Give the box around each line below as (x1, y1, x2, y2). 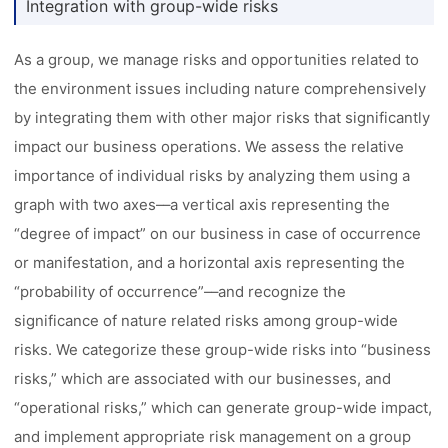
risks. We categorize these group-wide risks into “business (14, 340, 432, 359)
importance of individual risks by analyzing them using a (14, 166, 411, 185)
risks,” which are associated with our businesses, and (14, 369, 392, 388)
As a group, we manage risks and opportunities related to (14, 50, 420, 69)
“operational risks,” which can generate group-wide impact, (14, 398, 433, 417)
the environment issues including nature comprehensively (14, 79, 427, 98)
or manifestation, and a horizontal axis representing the (14, 253, 406, 272)
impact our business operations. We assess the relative (14, 137, 405, 156)
